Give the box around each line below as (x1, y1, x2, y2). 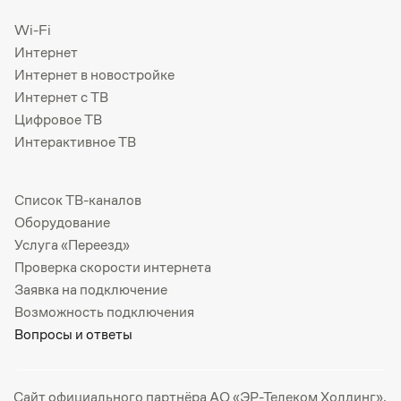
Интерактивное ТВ (14, 132, 136, 152)
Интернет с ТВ (14, 88, 108, 107)
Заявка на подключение (14, 280, 167, 300)
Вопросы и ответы (14, 325, 132, 345)
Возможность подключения (14, 303, 194, 322)
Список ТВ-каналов (14, 191, 141, 210)
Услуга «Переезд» (14, 235, 130, 255)
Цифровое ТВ (14, 110, 102, 130)
